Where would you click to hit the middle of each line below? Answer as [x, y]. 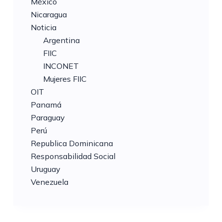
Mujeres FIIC [65, 79]
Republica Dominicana [72, 143]
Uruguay [45, 169]
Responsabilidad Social [73, 156]
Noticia [43, 28]
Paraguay [48, 118]
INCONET [61, 66]
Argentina [61, 40]
